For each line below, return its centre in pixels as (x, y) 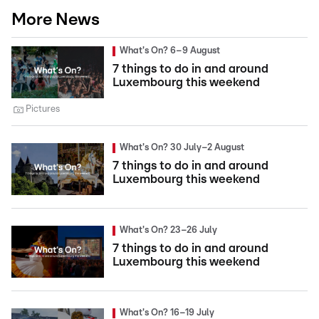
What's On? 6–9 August (170, 51)
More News (56, 20)
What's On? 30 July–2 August (182, 147)
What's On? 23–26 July (168, 230)
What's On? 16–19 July (167, 313)
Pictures (43, 109)
